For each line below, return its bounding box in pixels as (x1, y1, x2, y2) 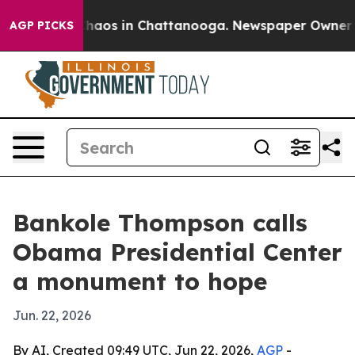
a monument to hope (13, 266, 267, 296)
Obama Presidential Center (13, 237, 342, 267)
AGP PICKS (10, 18, 74, 32)
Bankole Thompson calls (13, 208, 307, 238)
